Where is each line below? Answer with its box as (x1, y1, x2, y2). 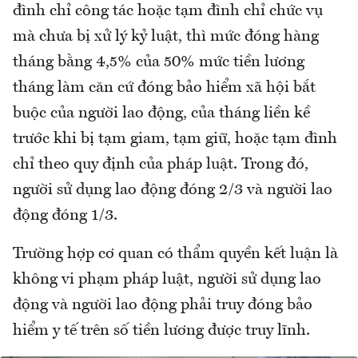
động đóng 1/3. (13, 208, 117, 225)
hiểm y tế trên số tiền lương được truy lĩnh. (13, 323, 310, 340)
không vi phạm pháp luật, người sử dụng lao (13, 272, 321, 288)
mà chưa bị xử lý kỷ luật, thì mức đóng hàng (13, 29, 319, 46)
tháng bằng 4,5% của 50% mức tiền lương (13, 54, 304, 71)
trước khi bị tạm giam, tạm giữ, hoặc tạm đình (13, 131, 337, 148)
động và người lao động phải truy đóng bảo (13, 297, 312, 314)
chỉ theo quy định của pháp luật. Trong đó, (13, 157, 308, 173)
